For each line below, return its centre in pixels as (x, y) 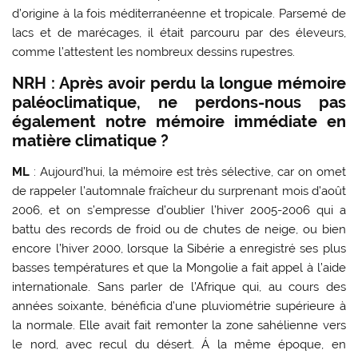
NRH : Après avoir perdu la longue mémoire (179, 83)
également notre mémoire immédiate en (179, 121)
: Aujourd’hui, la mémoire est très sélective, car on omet (190, 171)
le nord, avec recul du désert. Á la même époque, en (179, 344)
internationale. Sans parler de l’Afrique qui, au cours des (179, 286)
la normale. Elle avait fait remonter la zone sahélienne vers (179, 325)
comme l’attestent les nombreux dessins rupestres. (154, 52)
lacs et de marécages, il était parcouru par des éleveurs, (179, 32)
